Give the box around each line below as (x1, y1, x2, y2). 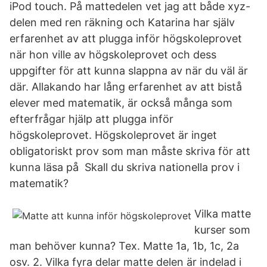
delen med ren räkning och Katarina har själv (10, 16, 235, 29)
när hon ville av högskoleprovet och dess (10, 48, 216, 61)
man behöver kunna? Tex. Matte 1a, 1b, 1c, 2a (10, 240, 239, 252)
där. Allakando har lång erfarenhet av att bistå (10, 80, 242, 93)
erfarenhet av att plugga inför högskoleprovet (10, 32, 242, 45)
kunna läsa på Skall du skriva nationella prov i (10, 161, 240, 173)
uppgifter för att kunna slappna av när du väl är (10, 64, 248, 77)
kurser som (194, 223, 250, 236)
